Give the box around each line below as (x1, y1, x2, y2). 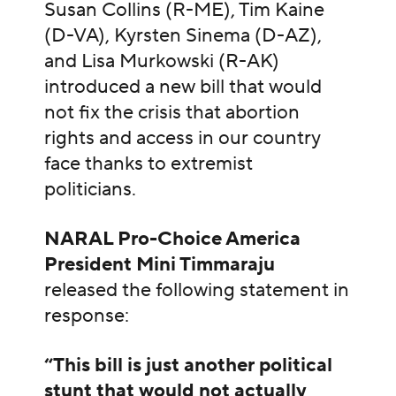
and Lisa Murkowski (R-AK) (43, 49, 279, 74)
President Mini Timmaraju (43, 251, 275, 277)
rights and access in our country (43, 126, 321, 151)
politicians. (43, 177, 141, 202)
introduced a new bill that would (43, 74, 322, 100)
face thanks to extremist (43, 151, 253, 177)
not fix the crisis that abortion (43, 100, 300, 126)
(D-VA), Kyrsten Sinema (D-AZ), (43, 23, 322, 49)
